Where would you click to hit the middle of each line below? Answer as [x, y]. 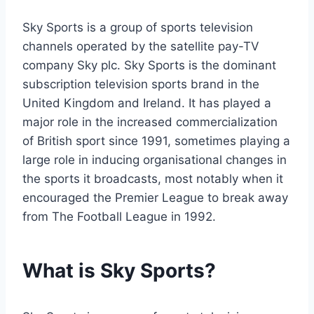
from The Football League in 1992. [119, 217]
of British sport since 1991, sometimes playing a [156, 141]
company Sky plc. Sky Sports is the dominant [149, 66]
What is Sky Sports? [119, 271]
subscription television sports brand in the [141, 84]
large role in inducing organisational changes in [155, 160]
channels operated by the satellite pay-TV [141, 47]
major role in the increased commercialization [150, 122]
